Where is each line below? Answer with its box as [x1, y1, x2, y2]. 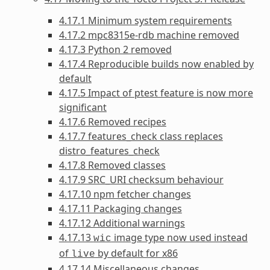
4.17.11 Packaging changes [58, 201, 182, 215]
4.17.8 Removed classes [58, 158, 166, 172]
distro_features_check [58, 143, 160, 157]
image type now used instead [111, 230, 248, 244]
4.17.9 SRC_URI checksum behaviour [58, 172, 224, 186]
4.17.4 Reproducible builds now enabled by [58, 57, 254, 71]
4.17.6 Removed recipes [58, 115, 166, 128]
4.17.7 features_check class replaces [58, 129, 223, 143]
